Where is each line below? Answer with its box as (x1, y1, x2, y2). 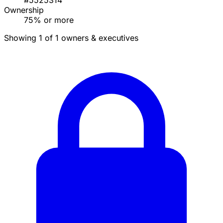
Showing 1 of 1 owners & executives (4, 33, 138, 43)
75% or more (24, 15, 74, 25)
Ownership (4, 5, 44, 15)
